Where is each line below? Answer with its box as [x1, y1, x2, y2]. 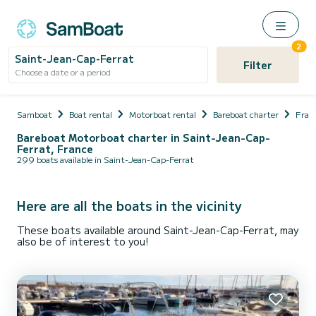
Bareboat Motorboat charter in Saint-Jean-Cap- [17, 130, 270, 145]
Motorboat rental [129, 108, 196, 120]
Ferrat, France [17, 142, 93, 156]
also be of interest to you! [17, 234, 148, 248]
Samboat [17, 108, 52, 120]
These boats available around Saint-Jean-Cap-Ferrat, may [17, 223, 298, 237]
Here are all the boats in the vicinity [17, 196, 242, 214]
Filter [243, 58, 272, 72]
